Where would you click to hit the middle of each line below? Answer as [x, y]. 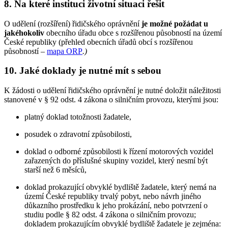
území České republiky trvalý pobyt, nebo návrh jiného [113, 196]
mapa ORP [65, 51]
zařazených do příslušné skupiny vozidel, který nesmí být [116, 160]
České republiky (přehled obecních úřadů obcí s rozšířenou [98, 42]
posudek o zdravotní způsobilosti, [78, 134]
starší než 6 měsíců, [55, 169]
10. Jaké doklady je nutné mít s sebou [83, 71]
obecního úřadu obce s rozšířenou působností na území [133, 33]
